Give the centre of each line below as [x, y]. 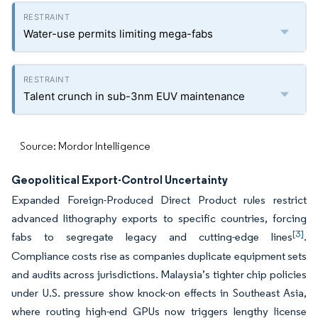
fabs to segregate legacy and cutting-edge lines [152, 237]
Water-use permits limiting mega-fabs [118, 34]
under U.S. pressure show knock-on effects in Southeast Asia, [159, 293]
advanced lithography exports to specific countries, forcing [159, 219]
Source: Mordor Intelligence [85, 146]
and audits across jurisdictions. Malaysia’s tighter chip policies [159, 275]
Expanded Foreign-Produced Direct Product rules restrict [159, 200]
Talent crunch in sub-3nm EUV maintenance [134, 97]
